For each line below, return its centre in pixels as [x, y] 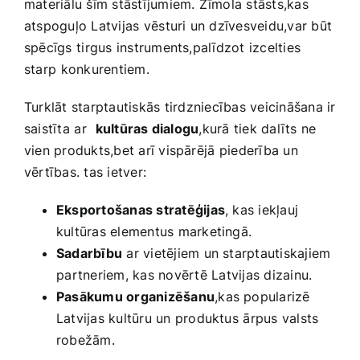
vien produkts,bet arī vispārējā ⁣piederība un [161, 151]
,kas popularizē [262, 297]
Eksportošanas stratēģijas [141, 210]
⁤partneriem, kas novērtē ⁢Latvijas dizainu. [184, 275]
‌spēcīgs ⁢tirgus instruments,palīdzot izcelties [163, 48]
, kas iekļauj [262, 210]
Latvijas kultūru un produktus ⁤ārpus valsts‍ [188, 319]
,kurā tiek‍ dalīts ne [258, 129]
